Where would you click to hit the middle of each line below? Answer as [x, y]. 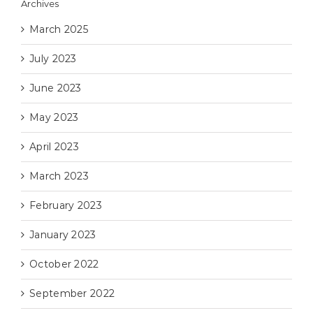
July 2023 [53, 59]
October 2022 [64, 264]
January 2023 [63, 235]
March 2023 [59, 176]
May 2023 [54, 118]
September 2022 [72, 294]
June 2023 [56, 88]
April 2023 [54, 147]
